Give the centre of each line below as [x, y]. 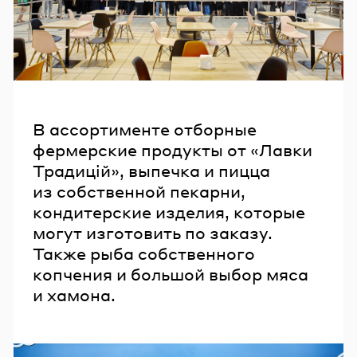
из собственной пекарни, [139, 192]
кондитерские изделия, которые [169, 212]
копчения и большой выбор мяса [171, 275]
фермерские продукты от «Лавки [173, 150]
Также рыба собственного [144, 254]
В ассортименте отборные [145, 129]
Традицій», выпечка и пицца [151, 171]
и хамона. [74, 295]
